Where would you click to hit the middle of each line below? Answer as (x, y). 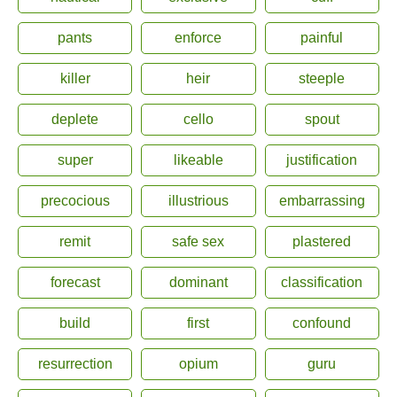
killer (75, 78)
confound (322, 323)
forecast (75, 282)
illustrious (198, 201)
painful (322, 38)
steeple (322, 78)
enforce (198, 38)
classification (322, 282)
